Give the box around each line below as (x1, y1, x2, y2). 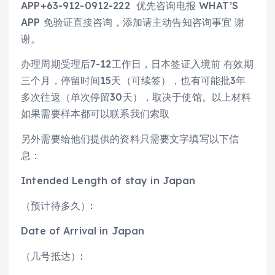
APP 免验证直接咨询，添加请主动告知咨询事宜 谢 (21, 15, 245, 28)
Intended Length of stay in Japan (21, 174, 196, 187)
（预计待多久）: (21, 199, 96, 212)
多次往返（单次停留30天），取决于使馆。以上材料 (21, 90, 252, 103)
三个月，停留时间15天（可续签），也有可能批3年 (21, 74, 246, 87)
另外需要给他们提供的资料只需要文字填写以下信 (21, 132, 239, 145)
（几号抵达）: (21, 250, 87, 263)
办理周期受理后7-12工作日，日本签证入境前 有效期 (21, 57, 254, 70)
